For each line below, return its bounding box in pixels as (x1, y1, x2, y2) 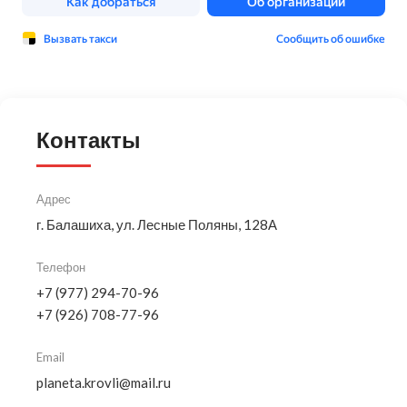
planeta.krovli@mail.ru (36, 374, 171, 391)
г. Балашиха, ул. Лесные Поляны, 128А (36, 216, 277, 233)
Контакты (36, 125, 141, 155)
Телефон (36, 260, 85, 274)
